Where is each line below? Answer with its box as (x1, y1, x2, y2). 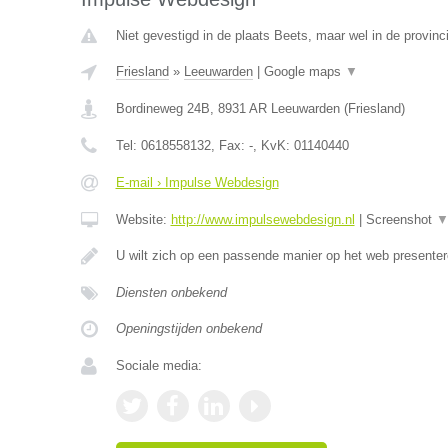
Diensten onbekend (115, 285, 227, 300)
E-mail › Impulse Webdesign (115, 175, 279, 190)
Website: (115, 212, 171, 227)
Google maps (263, 64, 345, 79)
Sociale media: (115, 358, 202, 373)
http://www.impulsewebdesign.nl (170, 212, 355, 227)
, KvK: (252, 138, 294, 153)
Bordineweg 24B (115, 101, 210, 116)
